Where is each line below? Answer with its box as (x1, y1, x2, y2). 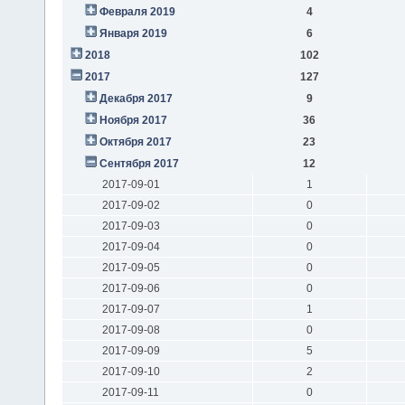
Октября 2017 (99, 135, 172, 148)
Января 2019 (99, 26, 167, 40)
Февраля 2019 (99, 5, 175, 18)
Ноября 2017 (99, 113, 167, 127)
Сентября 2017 (99, 156, 179, 170)
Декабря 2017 (99, 91, 173, 105)
